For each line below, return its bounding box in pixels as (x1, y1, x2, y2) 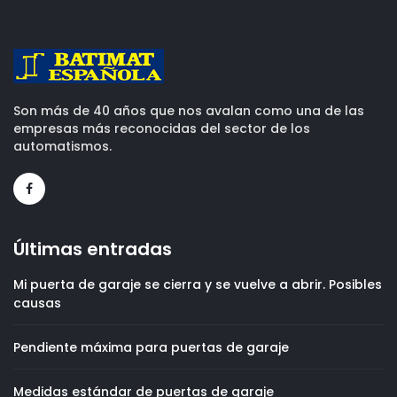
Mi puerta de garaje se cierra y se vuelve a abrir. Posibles (13, 276, 382, 294)
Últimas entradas (13, 237, 172, 262)
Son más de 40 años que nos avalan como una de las (13, 102, 364, 121)
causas (13, 294, 61, 313)
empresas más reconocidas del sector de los (13, 120, 310, 138)
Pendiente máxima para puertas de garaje (13, 339, 289, 357)
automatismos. (13, 137, 112, 156)
